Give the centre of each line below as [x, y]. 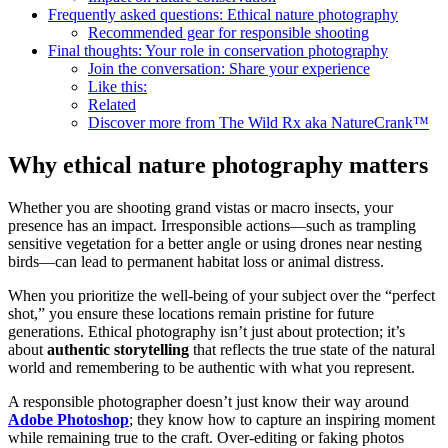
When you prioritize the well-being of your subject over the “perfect [221, 295]
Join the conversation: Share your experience [229, 68]
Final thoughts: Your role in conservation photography [218, 50]
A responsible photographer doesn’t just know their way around [208, 401]
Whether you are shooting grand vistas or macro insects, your [200, 207]
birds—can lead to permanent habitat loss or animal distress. [196, 261]
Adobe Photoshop [68, 419]
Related [112, 104]
